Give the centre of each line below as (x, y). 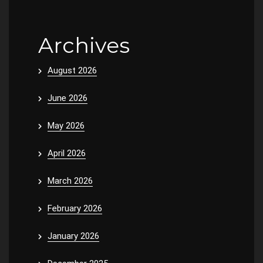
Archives (84, 45)
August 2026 (72, 70)
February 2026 (75, 208)
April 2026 (67, 153)
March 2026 (70, 181)
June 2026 (68, 98)
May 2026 (66, 125)
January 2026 (73, 236)
